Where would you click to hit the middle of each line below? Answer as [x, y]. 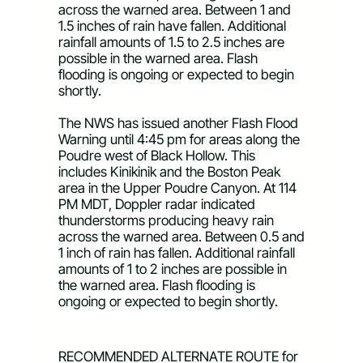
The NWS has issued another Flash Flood [178, 123]
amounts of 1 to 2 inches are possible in [173, 269]
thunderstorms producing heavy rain [166, 220]
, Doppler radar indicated [182, 204]
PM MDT [83, 204]
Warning [84, 139]
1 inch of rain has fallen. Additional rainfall [177, 252]
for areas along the [243, 139]
